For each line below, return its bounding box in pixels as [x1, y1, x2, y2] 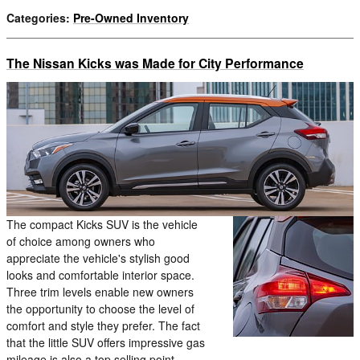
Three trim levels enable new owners [6, 284, 194, 301]
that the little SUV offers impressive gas [6, 334, 205, 351]
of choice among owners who [6, 233, 155, 250]
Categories [6, 10, 66, 27]
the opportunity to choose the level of [6, 301, 194, 317]
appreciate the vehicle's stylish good [6, 250, 190, 267]
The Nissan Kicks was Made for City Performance [6, 54, 304, 73]
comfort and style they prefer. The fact [6, 317, 200, 334]
